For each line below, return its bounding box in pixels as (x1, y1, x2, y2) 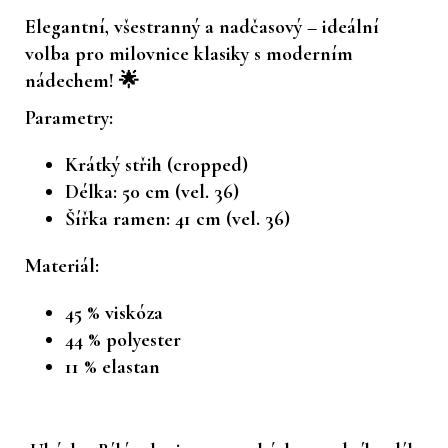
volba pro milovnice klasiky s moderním (25, 41, 353, 66)
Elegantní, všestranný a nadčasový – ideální (25, 14, 379, 39)
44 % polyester (65, 327, 181, 352)
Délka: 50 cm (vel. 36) (65, 179, 239, 204)
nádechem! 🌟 (25, 68, 139, 93)
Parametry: (25, 105, 113, 130)
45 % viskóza (65, 300, 163, 325)
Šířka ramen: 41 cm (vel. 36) (65, 206, 290, 231)
